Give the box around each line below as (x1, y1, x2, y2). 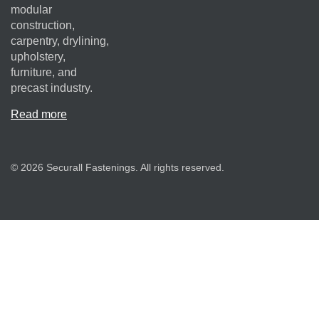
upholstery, (11, 51, 66, 63)
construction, (11, 19, 75, 32)
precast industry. (11, 82, 93, 95)
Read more (11, 108, 67, 120)
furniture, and (11, 66, 77, 79)
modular (11, 4, 52, 16)
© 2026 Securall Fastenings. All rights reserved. (11, 161, 224, 173)
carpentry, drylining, (11, 35, 109, 48)
